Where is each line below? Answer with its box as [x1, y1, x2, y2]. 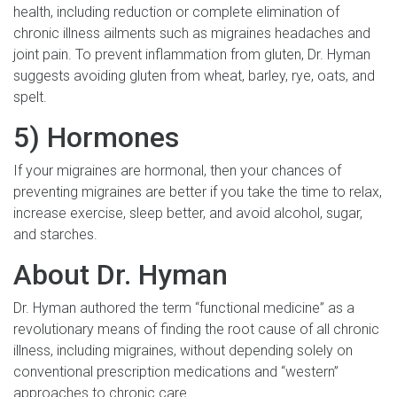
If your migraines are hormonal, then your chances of [13, 161, 341, 179]
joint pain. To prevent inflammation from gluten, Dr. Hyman [13, 45, 370, 63]
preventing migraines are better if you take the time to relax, [13, 183, 382, 200]
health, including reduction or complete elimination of [13, 3, 339, 20]
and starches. [13, 225, 97, 243]
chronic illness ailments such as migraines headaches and [13, 24, 370, 42]
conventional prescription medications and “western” [13, 362, 339, 380]
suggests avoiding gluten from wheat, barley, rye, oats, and [13, 66, 375, 84]
